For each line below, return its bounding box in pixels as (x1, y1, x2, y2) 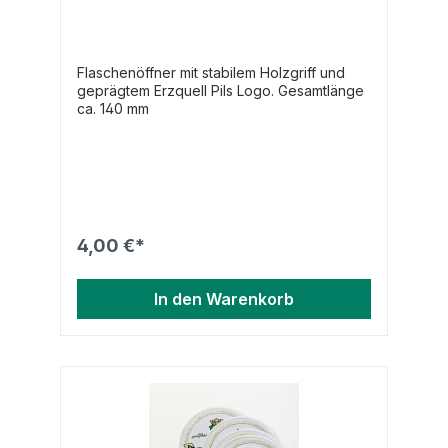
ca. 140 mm (77, 99, 149, 117)
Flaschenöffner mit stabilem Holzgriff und (77, 63, 345, 81)
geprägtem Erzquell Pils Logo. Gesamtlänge (77, 81, 364, 99)
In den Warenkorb (154, 288, 294, 309)
